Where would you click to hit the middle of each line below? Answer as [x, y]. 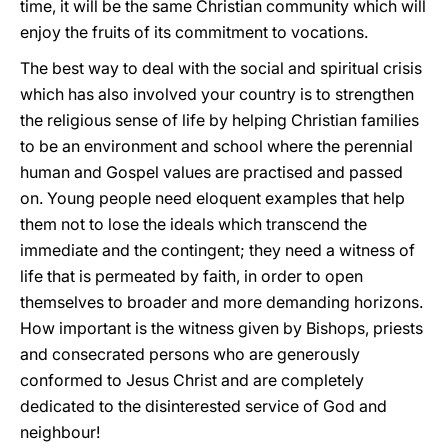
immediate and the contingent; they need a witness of [217, 250]
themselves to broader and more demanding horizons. [221, 302]
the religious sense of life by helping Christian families [219, 120]
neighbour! [60, 432]
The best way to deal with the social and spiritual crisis [221, 68]
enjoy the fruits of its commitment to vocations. [194, 32]
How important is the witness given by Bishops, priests [221, 328]
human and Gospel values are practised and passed [211, 172]
